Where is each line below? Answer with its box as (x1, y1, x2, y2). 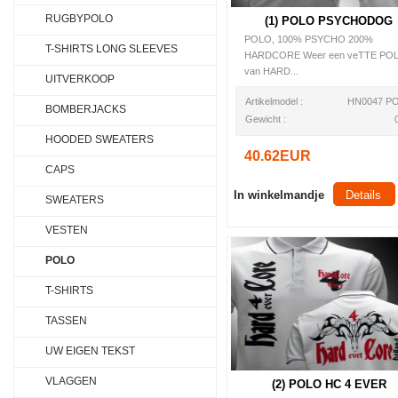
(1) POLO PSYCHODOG (265, 14, 393, 28)
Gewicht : (245, 114, 286, 124)
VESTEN (45, 224, 88, 236)
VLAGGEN (45, 375, 97, 387)
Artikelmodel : (245, 96, 303, 107)
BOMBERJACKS (45, 103, 126, 115)
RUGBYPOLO (45, 12, 113, 25)
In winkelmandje (234, 188, 324, 202)
